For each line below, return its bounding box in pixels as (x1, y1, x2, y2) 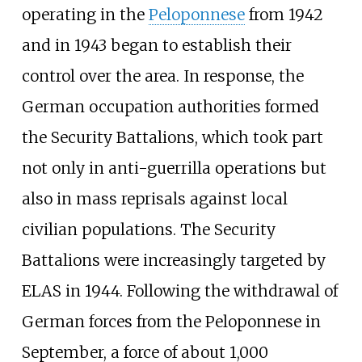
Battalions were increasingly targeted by (21, 250, 326, 270)
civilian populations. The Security (21, 219, 276, 239)
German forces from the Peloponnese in (21, 311, 321, 331)
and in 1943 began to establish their (21, 35, 292, 55)
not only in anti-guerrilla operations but (21, 158, 326, 178)
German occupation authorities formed (21, 96, 319, 116)
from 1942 (244, 4, 323, 24)
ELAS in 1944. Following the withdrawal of (21, 280, 338, 301)
